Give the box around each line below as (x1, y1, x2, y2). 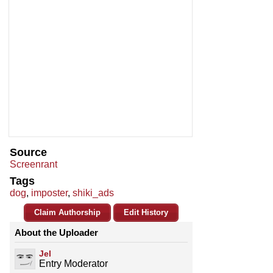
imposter (31, 188, 68, 199)
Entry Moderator (39, 258, 108, 269)
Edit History (124, 208, 168, 218)
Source (10, 146, 47, 159)
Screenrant (10, 159, 57, 170)
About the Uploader (15, 227, 98, 238)
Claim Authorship (34, 208, 101, 218)
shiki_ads (73, 188, 114, 199)
